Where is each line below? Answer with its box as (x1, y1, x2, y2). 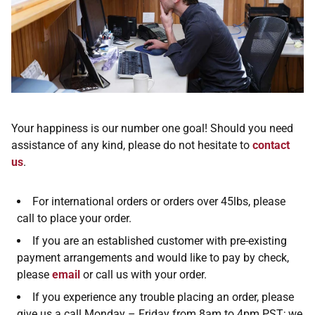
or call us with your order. (80, 268, 207, 282)
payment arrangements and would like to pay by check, (17, 251, 289, 265)
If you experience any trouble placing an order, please (32, 290, 294, 304)
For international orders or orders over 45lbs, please (32, 195, 285, 209)
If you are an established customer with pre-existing (32, 234, 287, 248)
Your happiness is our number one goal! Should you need (11, 122, 293, 136)
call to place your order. (17, 212, 131, 226)
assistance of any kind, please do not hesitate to (11, 139, 252, 153)
